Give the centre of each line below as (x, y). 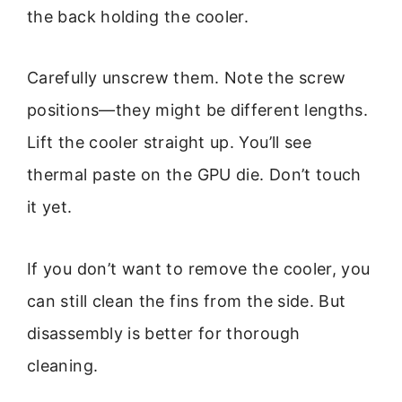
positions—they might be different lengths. (198, 110)
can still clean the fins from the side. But (187, 301)
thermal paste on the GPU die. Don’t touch (194, 175)
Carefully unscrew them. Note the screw (187, 78)
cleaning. (63, 365)
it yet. (50, 207)
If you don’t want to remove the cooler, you (199, 268)
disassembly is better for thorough (164, 333)
